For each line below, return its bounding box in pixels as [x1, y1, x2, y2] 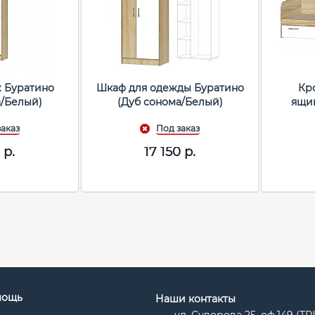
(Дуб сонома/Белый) [117, 96, 223, 109]
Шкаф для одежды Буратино [96, 82, 244, 95]
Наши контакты [155, 292, 236, 306]
